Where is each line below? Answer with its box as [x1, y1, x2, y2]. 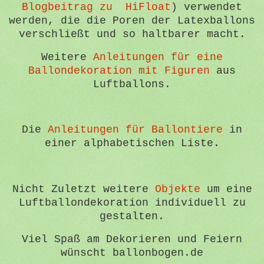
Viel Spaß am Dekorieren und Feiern [22, 233, 242, 245]
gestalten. [100, 210, 164, 222]
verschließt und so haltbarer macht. [18, 28, 246, 40]
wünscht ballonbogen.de [61, 246, 203, 259]
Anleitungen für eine [93, 51, 223, 63]
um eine [200, 183, 252, 195]
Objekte [154, 183, 200, 195]
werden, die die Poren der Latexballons [9, 14, 255, 27]
